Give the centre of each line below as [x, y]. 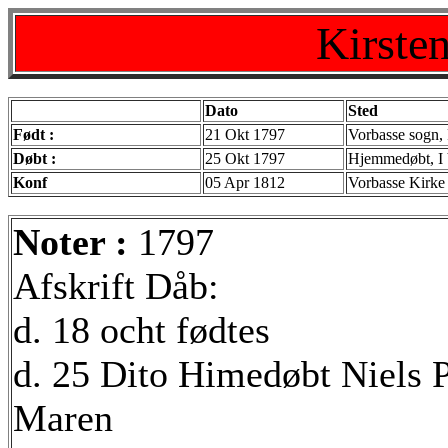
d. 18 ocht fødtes [141, 330]
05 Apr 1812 [245, 182]
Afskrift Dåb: [116, 286]
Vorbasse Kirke [396, 182]
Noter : [75, 242]
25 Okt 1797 [245, 158]
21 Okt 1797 [245, 134]
